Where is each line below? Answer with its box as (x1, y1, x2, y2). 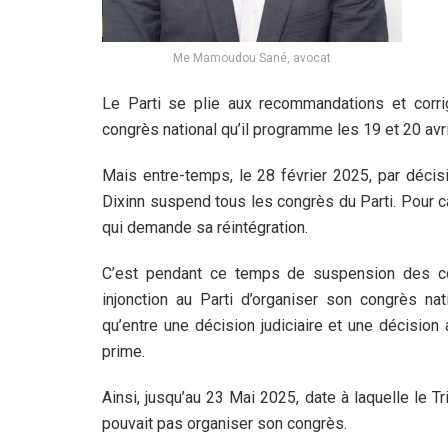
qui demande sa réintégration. (102, 217, 308, 237)
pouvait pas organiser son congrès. (102, 413, 347, 433)
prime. (102, 341, 145, 361)
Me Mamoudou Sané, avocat (173, 50, 331, 65)
